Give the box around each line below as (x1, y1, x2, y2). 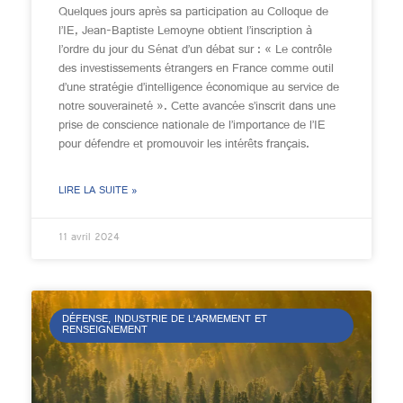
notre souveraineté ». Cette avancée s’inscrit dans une (58, 94, 336, 120)
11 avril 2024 (58, 228, 120, 249)
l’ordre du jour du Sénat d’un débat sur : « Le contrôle (58, 38, 332, 63)
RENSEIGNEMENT (62, 320, 148, 343)
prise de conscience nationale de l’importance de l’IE (58, 113, 326, 139)
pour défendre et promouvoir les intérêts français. (58, 132, 309, 157)
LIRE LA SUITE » (58, 181, 138, 202)
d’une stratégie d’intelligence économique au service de (58, 76, 339, 101)
